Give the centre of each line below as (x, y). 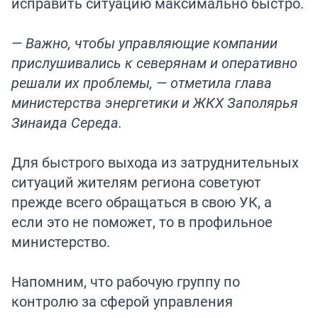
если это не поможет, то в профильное (142, 222)
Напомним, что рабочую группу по (126, 282)
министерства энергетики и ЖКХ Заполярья (155, 103)
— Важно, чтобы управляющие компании (144, 43)
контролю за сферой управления (122, 302)
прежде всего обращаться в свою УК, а (142, 202)
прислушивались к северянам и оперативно (154, 63)
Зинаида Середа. (67, 123)
